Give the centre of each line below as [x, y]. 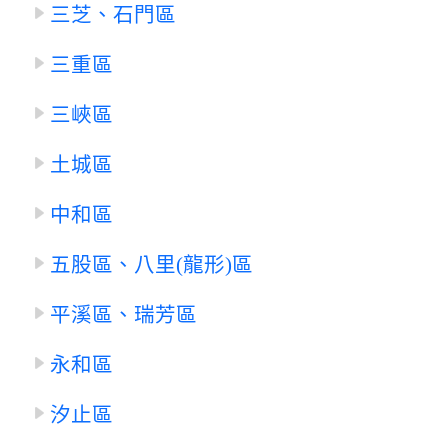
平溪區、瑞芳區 [123, 315]
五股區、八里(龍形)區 [151, 265]
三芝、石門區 [113, 15]
